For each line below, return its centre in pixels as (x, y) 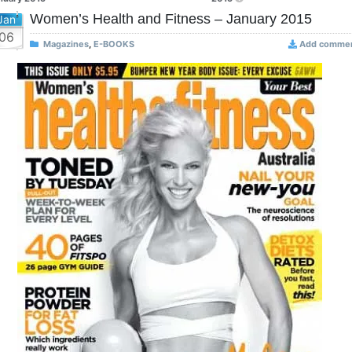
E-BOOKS (114, 44)
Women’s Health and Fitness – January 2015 (171, 19)
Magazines (66, 44)
